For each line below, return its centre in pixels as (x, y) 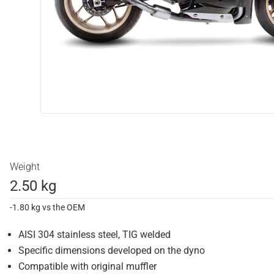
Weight (25, 167)
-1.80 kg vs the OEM (47, 207)
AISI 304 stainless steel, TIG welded (94, 235)
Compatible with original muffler (87, 266)
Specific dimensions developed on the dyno (112, 250)
